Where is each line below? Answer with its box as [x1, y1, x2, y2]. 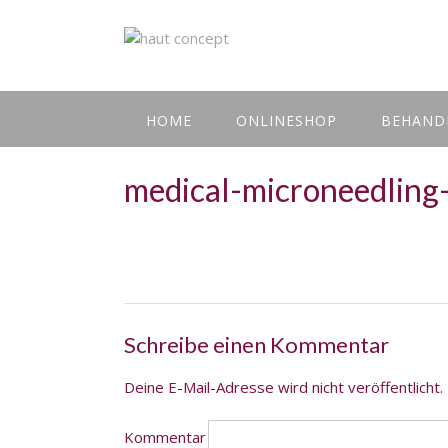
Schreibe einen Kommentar [124, 331, 389, 358]
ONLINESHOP [236, 111, 337, 130]
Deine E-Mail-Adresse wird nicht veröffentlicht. [124, 376, 443, 397]
